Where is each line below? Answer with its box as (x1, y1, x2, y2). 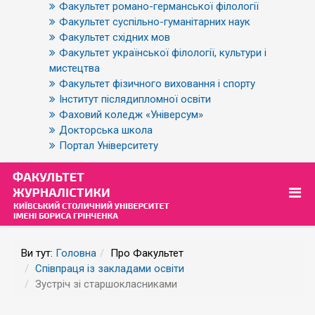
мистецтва (49, 62, 100, 75)
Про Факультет (110, 247, 184, 259)
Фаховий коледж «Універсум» (59, 108, 203, 121)
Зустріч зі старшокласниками (35, 278, 177, 290)
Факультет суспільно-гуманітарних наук (59, 15, 250, 28)
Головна (56, 247, 96, 259)
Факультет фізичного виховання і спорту (59, 77, 255, 90)
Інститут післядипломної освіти (59, 93, 211, 105)
